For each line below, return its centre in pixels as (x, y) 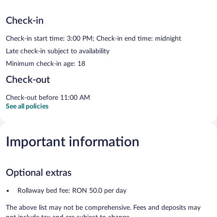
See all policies (27, 106)
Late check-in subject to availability (58, 51)
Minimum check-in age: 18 (46, 64)
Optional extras (39, 173)
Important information (73, 142)
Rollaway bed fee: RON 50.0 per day (72, 191)
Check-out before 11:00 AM (48, 98)
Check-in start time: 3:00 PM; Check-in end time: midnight (93, 39)
